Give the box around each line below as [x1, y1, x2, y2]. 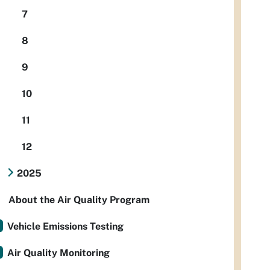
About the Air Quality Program [8, 194, 149, 206]
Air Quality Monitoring [7, 247, 110, 259]
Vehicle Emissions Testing [7, 221, 124, 233]
